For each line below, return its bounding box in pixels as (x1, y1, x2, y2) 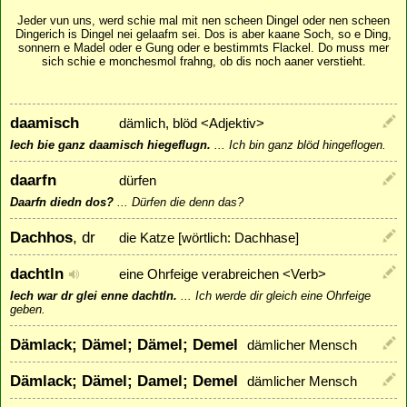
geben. (10, 302, 45, 316)
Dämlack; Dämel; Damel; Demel (10, 371, 238, 390)
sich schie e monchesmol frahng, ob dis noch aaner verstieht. (41, 55, 366, 69)
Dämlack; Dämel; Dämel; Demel (10, 334, 238, 353)
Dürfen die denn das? (132, 194, 243, 209)
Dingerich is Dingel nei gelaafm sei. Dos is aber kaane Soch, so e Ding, (15, 27, 392, 42)
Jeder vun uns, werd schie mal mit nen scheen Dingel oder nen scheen (17, 14, 390, 28)
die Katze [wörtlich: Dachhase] (119, 230, 299, 245)
